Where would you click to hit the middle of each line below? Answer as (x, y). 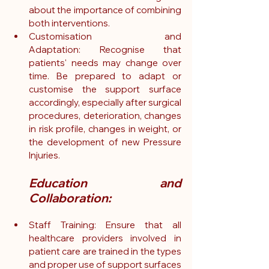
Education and (105, 183)
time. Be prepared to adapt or (105, 76)
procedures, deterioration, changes (105, 116)
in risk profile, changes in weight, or (105, 129)
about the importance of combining (105, 10)
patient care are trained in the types (105, 252)
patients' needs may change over (105, 63)
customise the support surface (105, 89)
